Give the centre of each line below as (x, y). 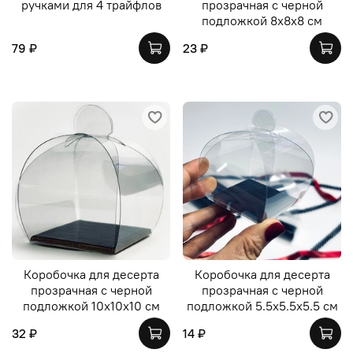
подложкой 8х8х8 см (262, 21)
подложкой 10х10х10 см (91, 305)
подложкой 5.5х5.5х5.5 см (262, 305)
